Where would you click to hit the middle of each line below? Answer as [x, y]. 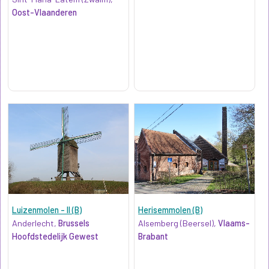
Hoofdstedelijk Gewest [55, 236]
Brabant [153, 236]
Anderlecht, [35, 223]
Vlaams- [234, 223]
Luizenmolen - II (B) [47, 210]
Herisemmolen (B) [171, 210]
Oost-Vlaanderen [44, 12]
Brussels [74, 223]
